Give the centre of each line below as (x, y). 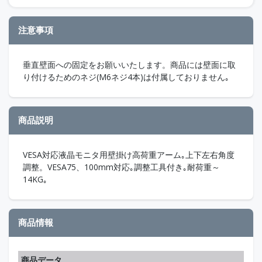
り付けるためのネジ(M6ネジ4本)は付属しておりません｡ (126, 77)
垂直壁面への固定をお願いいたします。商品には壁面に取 (129, 64)
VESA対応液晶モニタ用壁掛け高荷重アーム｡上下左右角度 (129, 154)
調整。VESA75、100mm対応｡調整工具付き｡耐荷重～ (121, 167)
